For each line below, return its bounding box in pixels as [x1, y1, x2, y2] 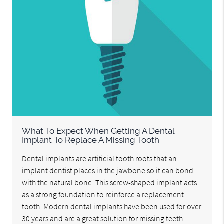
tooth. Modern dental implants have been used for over [22, 201, 202, 212]
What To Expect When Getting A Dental [22, 126, 175, 136]
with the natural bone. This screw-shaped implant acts [22, 177, 197, 188]
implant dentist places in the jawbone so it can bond [22, 165, 194, 176]
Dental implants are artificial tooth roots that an [22, 153, 177, 164]
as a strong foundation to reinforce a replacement [22, 189, 184, 200]
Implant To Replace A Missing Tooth [22, 135, 160, 145]
